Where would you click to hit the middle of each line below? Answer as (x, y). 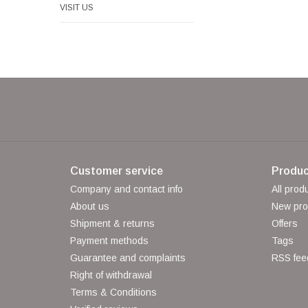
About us (90, 206)
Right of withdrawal (111, 275)
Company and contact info (126, 189)
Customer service (117, 171)
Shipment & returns (112, 223)
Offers (284, 223)
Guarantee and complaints (128, 258)
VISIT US (77, 8)
